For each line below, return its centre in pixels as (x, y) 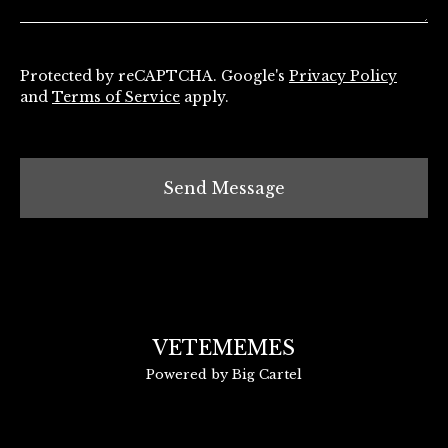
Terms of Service (116, 97)
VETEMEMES (224, 348)
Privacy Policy (343, 76)
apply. (204, 97)
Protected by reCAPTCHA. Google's (154, 76)
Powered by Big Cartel (224, 375)
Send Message (224, 188)
